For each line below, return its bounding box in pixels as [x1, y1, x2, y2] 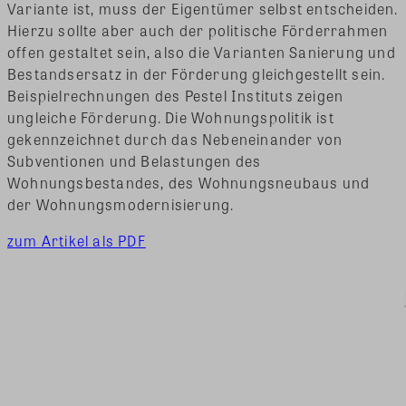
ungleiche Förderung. [7, 106, 166, 128]
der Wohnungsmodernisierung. [7, 193, 235, 215]
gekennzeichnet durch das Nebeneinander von [7, 128, 343, 150]
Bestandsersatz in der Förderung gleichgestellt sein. [7, 63, 386, 84]
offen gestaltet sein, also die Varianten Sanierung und [7, 41, 396, 63]
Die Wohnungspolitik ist [165, 106, 334, 128]
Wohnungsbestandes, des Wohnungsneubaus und [7, 171, 371, 193]
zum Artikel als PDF [7, 229, 146, 251]
